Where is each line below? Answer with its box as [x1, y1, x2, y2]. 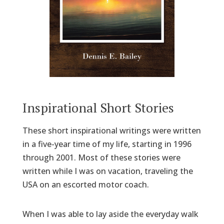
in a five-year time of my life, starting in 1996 [22, 138, 191, 149]
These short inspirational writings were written [22, 124, 201, 136]
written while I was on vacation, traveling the [22, 165, 193, 176]
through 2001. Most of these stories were [22, 151, 180, 163]
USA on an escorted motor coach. [22, 178, 149, 190]
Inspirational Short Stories [22, 98, 174, 116]
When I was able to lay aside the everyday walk [22, 208, 198, 219]
